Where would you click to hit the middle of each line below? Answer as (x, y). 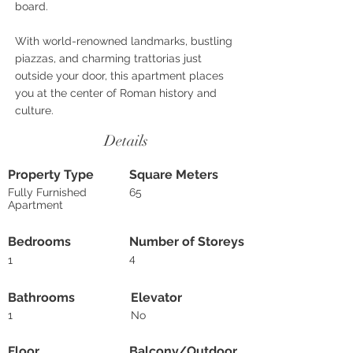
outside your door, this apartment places (119, 76)
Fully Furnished (47, 192)
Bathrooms (41, 297)
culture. (34, 110)
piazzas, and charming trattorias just (108, 58)
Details (126, 141)
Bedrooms (39, 242)
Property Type (51, 175)
